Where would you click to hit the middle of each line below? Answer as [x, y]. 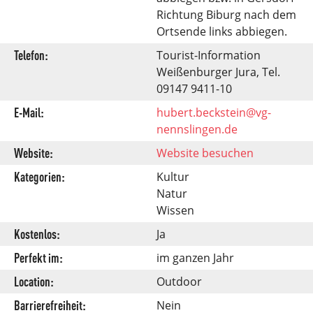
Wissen [175, 210]
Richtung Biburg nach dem [226, 14]
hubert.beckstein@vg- [214, 112]
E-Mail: [29, 111]
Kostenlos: [37, 233]
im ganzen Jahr [195, 257]
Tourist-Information [209, 55]
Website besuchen [205, 153]
